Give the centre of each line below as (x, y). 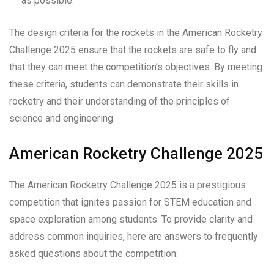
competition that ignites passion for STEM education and (130, 202)
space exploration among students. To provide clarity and (131, 219)
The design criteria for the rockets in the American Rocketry (136, 32)
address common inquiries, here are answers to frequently (134, 236)
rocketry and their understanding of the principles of (120, 101)
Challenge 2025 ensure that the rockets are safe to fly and (133, 50)
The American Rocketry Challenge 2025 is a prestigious (128, 185)
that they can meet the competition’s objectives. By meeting (136, 67)
